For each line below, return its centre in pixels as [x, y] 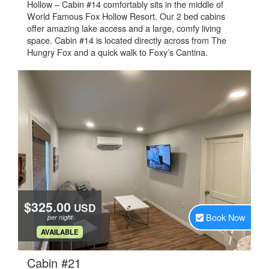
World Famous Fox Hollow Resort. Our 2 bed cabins [126, 16]
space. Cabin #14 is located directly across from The [127, 40]
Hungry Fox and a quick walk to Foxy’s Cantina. [117, 52]
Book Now [225, 217]
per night [60, 217]
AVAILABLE [60, 232]
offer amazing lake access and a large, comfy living [124, 28]
